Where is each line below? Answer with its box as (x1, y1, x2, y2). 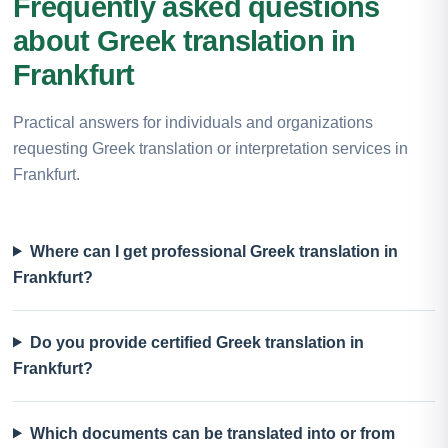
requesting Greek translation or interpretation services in (13, 139, 408, 157)
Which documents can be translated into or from (29, 424, 395, 442)
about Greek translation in (13, 24, 356, 57)
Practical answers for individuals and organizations (13, 113, 373, 131)
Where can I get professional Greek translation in (29, 242, 398, 260)
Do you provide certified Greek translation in (29, 333, 364, 351)
